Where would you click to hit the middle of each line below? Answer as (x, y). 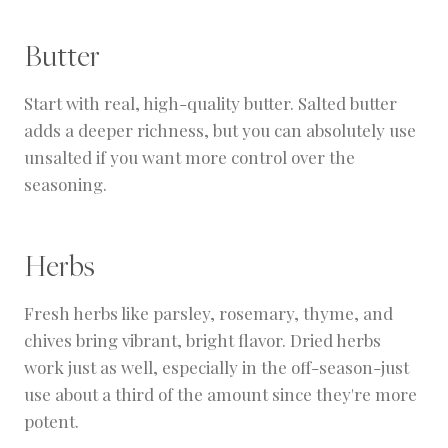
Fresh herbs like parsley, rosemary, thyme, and (208, 313)
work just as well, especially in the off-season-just (216, 367)
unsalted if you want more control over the (189, 157)
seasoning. (65, 184)
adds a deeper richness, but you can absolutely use (220, 130)
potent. (51, 421)
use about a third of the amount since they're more (220, 394)
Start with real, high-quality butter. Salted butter (210, 103)
